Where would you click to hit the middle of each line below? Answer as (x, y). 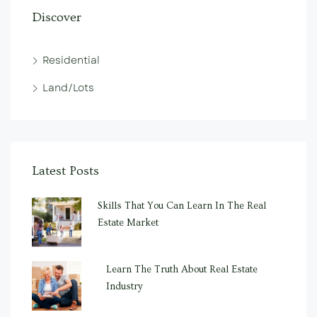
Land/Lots (68, 88)
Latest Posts (65, 171)
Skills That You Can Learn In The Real (181, 206)
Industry (124, 287)
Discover (57, 17)
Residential (71, 60)
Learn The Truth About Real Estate (181, 270)
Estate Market (128, 223)
